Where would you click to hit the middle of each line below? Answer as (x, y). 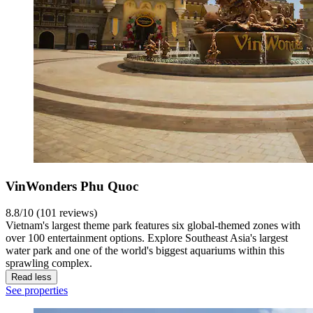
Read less (31, 277)
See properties (37, 291)
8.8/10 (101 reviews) (51, 213)
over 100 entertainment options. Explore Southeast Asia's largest (147, 238)
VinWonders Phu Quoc (72, 186)
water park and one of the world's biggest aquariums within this (145, 251)
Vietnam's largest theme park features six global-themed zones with (153, 226)
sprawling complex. (49, 263)
